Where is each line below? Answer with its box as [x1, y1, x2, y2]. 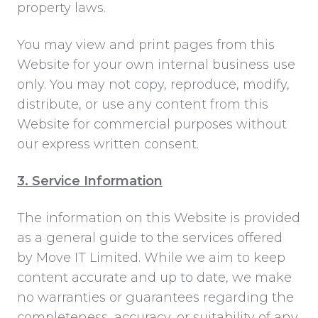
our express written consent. [17, 136, 199, 152]
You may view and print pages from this [17, 36, 275, 53]
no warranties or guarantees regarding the [17, 289, 294, 305]
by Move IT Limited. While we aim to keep [17, 249, 285, 265]
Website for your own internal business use [17, 56, 295, 72]
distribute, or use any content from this [17, 96, 268, 112]
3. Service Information [17, 172, 163, 189]
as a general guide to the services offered [17, 229, 283, 246]
